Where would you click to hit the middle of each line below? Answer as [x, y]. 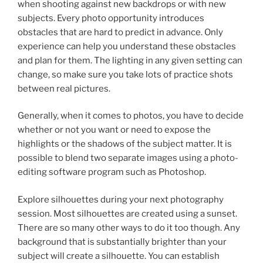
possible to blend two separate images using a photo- [128, 158]
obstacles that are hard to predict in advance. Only [120, 32]
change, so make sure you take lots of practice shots [125, 74]
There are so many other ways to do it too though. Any [129, 227]
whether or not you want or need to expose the [114, 130]
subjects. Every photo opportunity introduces [111, 18]
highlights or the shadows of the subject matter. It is [125, 144]
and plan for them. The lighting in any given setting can [130, 60]
